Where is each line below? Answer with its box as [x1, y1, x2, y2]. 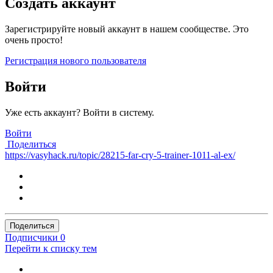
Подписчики [5, 232, 58, 243]
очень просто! [5, 34, 63, 45]
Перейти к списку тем [5, 243, 97, 253]
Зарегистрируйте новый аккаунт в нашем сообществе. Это [5, 23, 249, 34]
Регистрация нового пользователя [5, 55, 146, 66]
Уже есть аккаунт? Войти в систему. [5, 107, 154, 118]
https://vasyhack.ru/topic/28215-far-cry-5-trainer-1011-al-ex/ [5, 149, 235, 160]
